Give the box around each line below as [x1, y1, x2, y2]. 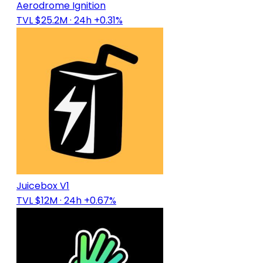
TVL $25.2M [16, 14, 68, 28]
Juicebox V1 [16, 179, 69, 193]
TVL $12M [16, 194, 58, 208]
